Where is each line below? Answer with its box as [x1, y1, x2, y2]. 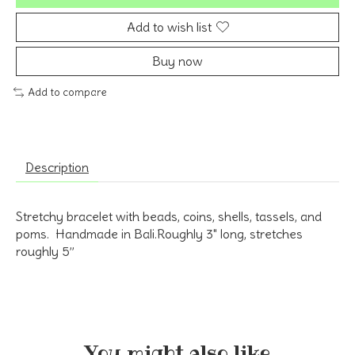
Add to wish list [126, 18, 212, 35]
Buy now [152, 52, 203, 69]
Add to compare [27, 85, 107, 99]
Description [25, 159, 89, 176]
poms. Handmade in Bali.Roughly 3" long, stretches [16, 226, 303, 242]
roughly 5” [16, 243, 74, 260]
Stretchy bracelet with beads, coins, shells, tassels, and [16, 208, 322, 225]
